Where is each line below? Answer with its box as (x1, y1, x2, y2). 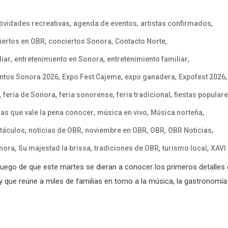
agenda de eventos (73, 19, 137, 27)
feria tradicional (117, 90, 170, 99)
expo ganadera (125, 72, 175, 81)
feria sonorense (59, 90, 113, 99)
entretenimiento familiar (107, 54, 188, 63)
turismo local (162, 144, 207, 152)
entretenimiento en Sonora (14, 54, 103, 63)
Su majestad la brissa (18, 144, 91, 152)
